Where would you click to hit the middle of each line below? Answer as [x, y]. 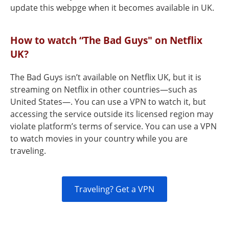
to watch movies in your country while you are [99, 139]
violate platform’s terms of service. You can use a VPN [113, 126]
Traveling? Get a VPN [114, 189]
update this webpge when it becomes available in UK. [112, 8]
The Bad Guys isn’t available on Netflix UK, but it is [106, 77]
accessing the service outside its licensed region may [112, 114]
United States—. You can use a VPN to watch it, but [108, 102]
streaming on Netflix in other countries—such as [104, 89]
